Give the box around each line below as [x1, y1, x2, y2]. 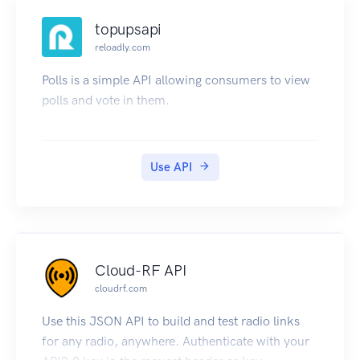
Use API [149, 160, 192, 175]
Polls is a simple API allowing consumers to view [42, 72, 310, 88]
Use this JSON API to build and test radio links [42, 313, 300, 329]
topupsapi [95, 19, 162, 39]
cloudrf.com [95, 282, 147, 294]
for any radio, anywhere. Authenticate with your [42, 333, 309, 350]
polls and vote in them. [42, 92, 170, 108]
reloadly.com [95, 41, 150, 53]
